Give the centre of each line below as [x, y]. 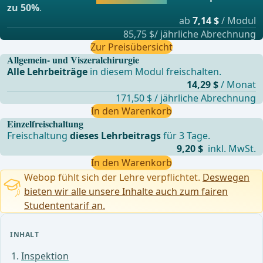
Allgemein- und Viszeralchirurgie [73, 59]
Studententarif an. [65, 205]
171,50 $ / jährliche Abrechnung [186, 98]
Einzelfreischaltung [45, 123]
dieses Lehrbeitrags [116, 135]
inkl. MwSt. [230, 148]
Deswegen [226, 177]
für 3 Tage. [186, 135]
